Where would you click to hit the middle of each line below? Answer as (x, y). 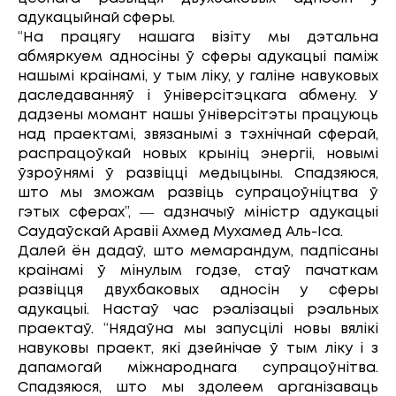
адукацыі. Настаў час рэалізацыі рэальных (198, 309)
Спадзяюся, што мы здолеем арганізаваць (198, 387)
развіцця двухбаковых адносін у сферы (198, 290)
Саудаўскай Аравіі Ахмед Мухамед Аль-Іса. (182, 232)
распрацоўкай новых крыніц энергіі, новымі (198, 154)
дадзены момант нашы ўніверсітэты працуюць (198, 115)
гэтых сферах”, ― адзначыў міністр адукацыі (198, 212)
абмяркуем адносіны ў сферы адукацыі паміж (198, 57)
